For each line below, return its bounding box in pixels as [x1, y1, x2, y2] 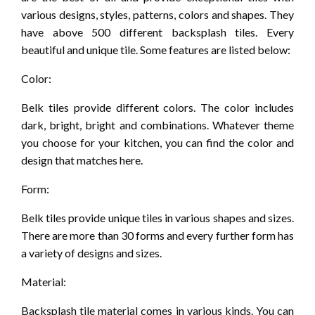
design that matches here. [21, 153, 143, 167]
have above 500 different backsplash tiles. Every [21, 25, 294, 39]
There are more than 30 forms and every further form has [21, 229, 294, 243]
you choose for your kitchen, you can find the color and [21, 136, 294, 150]
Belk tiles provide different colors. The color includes [21, 101, 294, 115]
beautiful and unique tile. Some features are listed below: [21, 43, 290, 57]
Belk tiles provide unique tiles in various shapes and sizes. [21, 211, 294, 225]
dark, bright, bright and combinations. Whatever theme [21, 118, 294, 132]
